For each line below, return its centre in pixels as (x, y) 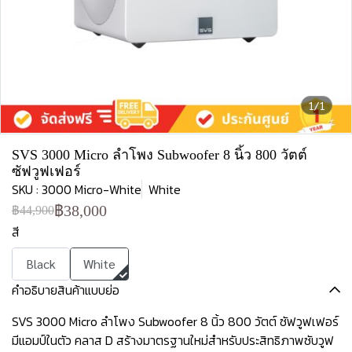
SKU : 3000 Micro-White (77, 189)
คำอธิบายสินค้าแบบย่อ (66, 290)
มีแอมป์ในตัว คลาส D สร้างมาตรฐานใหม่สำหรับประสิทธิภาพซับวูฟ (173, 340)
